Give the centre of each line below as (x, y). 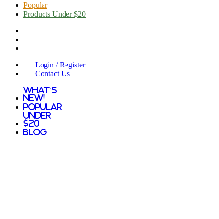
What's (40, 90)
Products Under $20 (55, 14)
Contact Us (52, 74)
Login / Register (59, 65)
